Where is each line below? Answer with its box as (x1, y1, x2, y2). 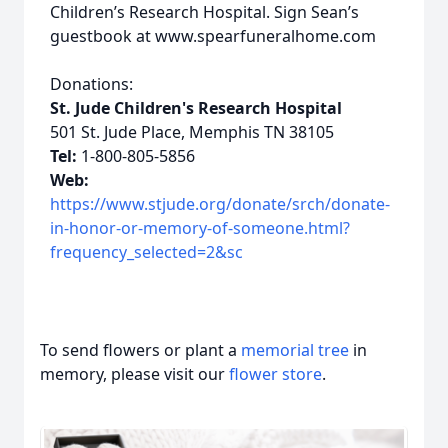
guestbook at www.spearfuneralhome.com (50, 25, 376, 47)
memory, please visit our (40, 363, 229, 385)
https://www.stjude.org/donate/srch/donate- (50, 193, 390, 215)
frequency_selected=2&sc (50, 241, 243, 263)
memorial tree (241, 339, 349, 361)
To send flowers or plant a (40, 339, 241, 361)
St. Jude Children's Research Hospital (50, 97, 342, 119)
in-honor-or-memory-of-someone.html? (50, 217, 350, 239)
